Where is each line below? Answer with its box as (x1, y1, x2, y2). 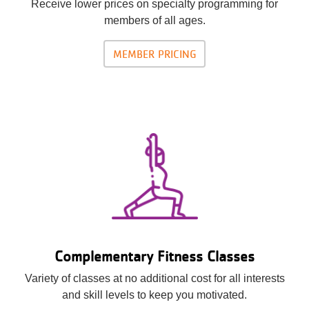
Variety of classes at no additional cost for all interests (24, 272, 285, 284)
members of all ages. (103, 14, 206, 26)
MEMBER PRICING (113, 46, 196, 61)
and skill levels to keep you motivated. (62, 288, 247, 301)
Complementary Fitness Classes (54, 246, 255, 265)
